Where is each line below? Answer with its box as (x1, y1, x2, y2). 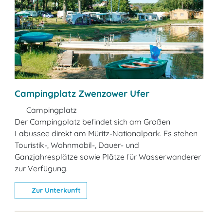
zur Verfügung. (15, 163, 68, 174)
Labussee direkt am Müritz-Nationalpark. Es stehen (15, 128, 198, 139)
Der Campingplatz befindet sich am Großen (15, 117, 170, 127)
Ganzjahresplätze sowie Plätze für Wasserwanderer (15, 152, 201, 162)
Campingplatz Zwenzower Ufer (15, 88, 149, 100)
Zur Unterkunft (29, 186, 81, 195)
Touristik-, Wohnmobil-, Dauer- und (15, 140, 139, 150)
